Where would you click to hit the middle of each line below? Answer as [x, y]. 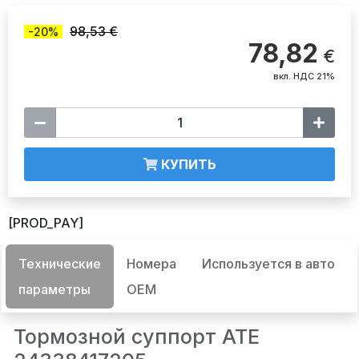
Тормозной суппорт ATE [137, 337]
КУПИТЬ [187, 165]
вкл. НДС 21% [304, 77]
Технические [60, 264]
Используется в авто [268, 264]
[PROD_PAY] [46, 223]
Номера [151, 264]
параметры [54, 290]
